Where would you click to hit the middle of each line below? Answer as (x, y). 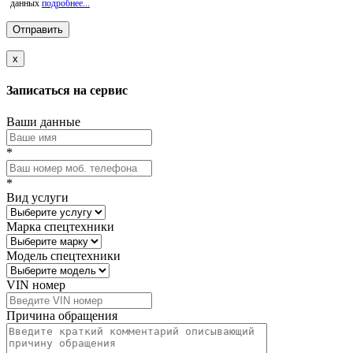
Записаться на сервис (67, 91)
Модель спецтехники (63, 255)
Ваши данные (43, 121)
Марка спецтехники (60, 226)
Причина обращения (62, 315)
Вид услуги (37, 197)
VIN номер (36, 284)
